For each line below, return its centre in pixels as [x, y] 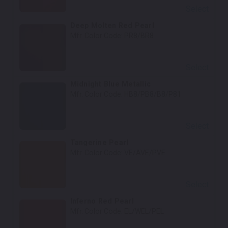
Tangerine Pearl [99, 143]
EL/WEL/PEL [144, 211]
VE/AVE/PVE [145, 153]
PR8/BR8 [139, 35]
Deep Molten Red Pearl [112, 25]
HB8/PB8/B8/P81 [152, 94]
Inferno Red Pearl [102, 201]
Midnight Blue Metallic [110, 84]
